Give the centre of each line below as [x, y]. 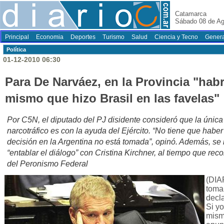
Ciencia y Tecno [176, 37]
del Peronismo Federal [47, 164]
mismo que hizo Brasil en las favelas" [112, 98]
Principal [17, 37]
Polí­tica [16, 49]
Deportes [83, 37]
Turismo [113, 37]
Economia [50, 37]
